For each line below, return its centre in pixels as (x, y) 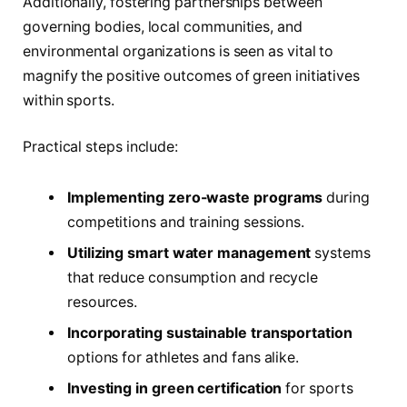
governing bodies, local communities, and (163, 26)
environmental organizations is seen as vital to (179, 51)
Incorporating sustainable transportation (209, 333)
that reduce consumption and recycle (193, 277)
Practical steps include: (101, 147)
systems (341, 253)
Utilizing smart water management (189, 253)
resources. (102, 302)
